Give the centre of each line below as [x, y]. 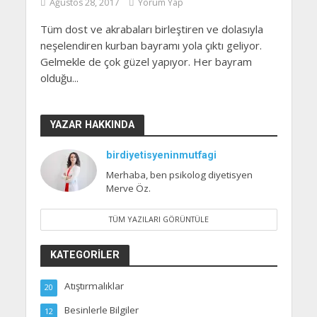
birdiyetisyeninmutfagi [161, 155]
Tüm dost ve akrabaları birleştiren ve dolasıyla [151, 29]
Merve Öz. [128, 189]
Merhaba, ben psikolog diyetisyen [179, 175]
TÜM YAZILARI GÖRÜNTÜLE [158, 219]
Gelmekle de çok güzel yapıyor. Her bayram [146, 62]
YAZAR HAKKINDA [92, 125]
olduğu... [59, 78]
